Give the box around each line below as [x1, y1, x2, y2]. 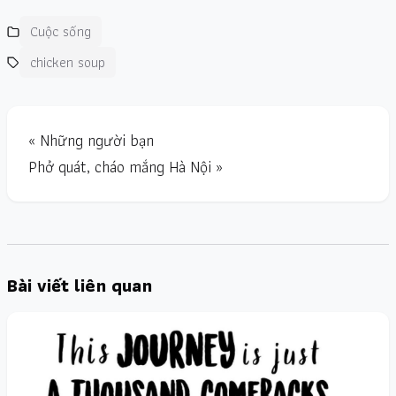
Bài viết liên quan [7, 270, 152, 301]
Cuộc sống [30, 20, 91, 43]
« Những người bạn [28, 127, 154, 154]
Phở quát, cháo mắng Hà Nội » [28, 154, 223, 180]
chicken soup [30, 51, 105, 74]
